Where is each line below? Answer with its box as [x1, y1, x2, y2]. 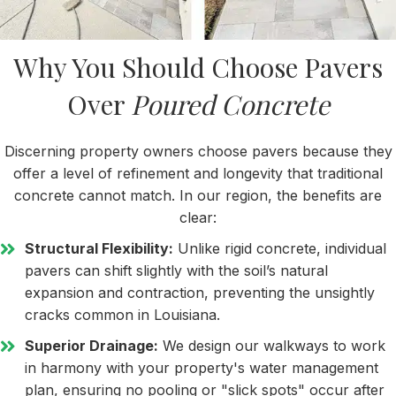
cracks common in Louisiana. [25, 306, 220, 324]
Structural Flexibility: [25, 240, 173, 257]
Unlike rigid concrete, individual [173, 240, 386, 257]
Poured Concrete [130, 87, 330, 122]
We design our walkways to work [158, 337, 385, 354]
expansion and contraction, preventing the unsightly [25, 284, 375, 301]
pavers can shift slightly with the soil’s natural [25, 262, 328, 279]
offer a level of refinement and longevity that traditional [13, 164, 383, 182]
